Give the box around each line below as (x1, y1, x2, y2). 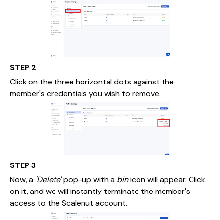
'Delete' (33, 174, 61, 185)
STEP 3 (10, 160, 36, 170)
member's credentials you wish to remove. (10, 88, 161, 99)
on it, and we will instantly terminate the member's (10, 186, 190, 196)
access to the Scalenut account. (10, 198, 127, 208)
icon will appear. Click (128, 174, 205, 185)
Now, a (10, 174, 33, 185)
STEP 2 (10, 62, 36, 73)
